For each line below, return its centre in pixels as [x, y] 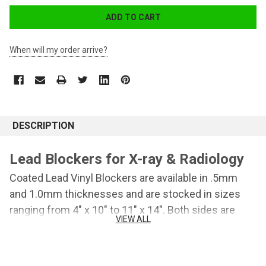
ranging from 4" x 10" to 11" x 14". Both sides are [122, 210]
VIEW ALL [133, 219]
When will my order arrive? [58, 50]
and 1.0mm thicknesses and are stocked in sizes [125, 194]
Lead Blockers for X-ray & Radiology [127, 159]
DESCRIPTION [43, 126]
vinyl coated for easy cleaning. [80, 226]
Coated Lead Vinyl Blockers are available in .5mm [123, 178]
